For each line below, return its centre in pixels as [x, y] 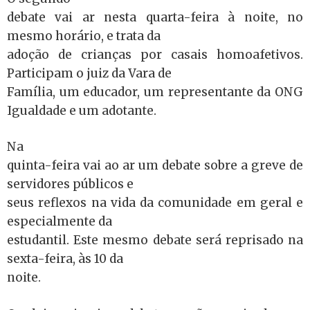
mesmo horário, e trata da [84, 36]
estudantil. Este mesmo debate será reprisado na [155, 240]
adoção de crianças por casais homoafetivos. [155, 54]
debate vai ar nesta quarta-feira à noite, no [155, 17]
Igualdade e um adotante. [82, 110]
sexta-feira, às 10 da [65, 259]
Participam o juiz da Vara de [89, 73]
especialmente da [60, 221]
